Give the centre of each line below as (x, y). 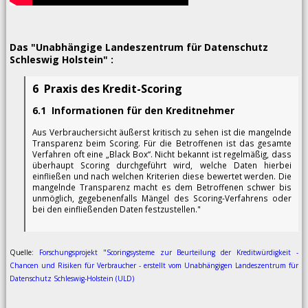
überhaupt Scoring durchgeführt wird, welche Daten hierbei (162, 165)
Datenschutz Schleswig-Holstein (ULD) (71, 279)
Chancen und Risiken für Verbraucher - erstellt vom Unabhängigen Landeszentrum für (154, 266)
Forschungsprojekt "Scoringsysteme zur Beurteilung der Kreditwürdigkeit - (169, 253)
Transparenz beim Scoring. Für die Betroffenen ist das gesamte (162, 143)
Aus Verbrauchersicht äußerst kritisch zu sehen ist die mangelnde (162, 132)
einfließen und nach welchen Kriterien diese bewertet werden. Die (162, 176)
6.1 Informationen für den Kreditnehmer (133, 111)
